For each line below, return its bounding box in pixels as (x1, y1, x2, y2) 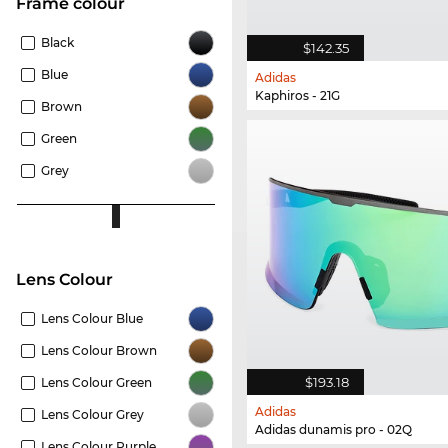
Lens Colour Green (41, 374, 152, 390)
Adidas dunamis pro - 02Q (255, 421, 412, 437)
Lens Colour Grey (41, 406, 144, 422)
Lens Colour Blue (41, 310, 143, 326)
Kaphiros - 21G (255, 88, 340, 104)
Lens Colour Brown (41, 342, 157, 358)
